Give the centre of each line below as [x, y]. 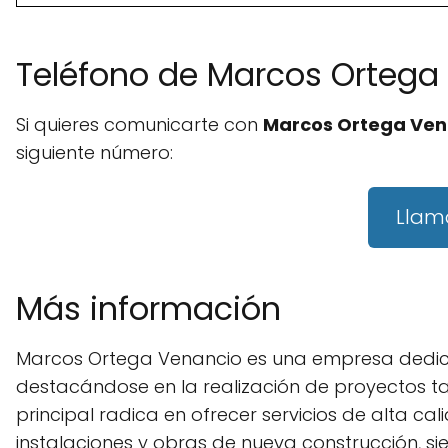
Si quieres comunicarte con [139, 125]
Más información [148, 308]
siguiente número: [94, 153]
